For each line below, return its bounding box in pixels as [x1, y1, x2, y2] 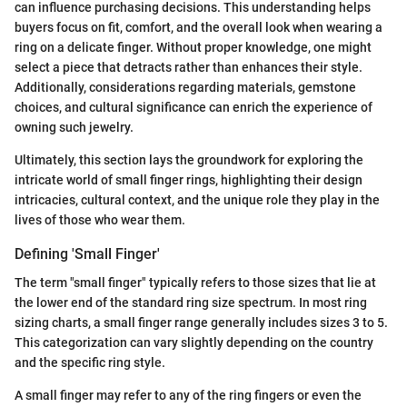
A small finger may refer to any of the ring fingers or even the [15, 387, 362, 402]
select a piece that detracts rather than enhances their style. [15, 59, 362, 74]
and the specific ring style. [15, 354, 165, 370]
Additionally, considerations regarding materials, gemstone [15, 79, 356, 94]
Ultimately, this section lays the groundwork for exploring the [15, 152, 363, 167]
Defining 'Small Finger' [15, 244, 160, 263]
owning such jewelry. [15, 119, 134, 134]
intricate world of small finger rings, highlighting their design [15, 172, 362, 187]
